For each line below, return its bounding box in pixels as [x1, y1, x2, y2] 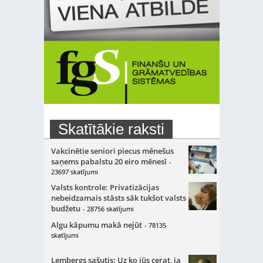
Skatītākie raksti [58, 120, 164, 138]
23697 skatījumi [50, 167, 98, 176]
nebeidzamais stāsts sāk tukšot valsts [50, 193, 186, 203]
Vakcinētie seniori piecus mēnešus [50, 146, 174, 156]
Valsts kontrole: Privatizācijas [50, 182, 159, 193]
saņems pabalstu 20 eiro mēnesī [50, 156, 167, 167]
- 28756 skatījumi [82, 204, 134, 213]
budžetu [50, 203, 80, 214]
